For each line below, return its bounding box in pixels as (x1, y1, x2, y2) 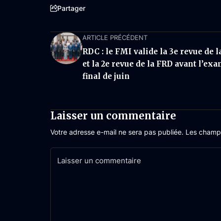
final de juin (82, 72, 130, 81)
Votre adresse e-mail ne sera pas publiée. (50, 128, 184, 136)
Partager (57, 4, 85, 12)
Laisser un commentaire (50, 110, 176, 122)
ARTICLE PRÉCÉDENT (82, 34, 147, 41)
